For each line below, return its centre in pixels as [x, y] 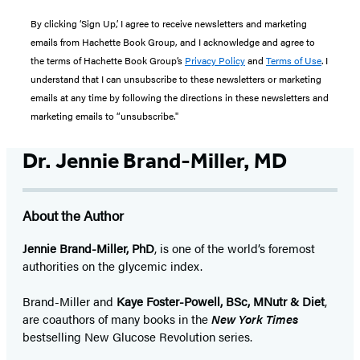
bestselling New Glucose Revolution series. [137, 336]
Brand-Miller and [70, 301]
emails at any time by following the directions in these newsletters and [180, 97]
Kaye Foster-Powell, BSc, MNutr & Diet [221, 301]
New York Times [255, 318]
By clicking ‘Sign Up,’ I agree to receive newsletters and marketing [169, 23]
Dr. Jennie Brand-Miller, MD [155, 160]
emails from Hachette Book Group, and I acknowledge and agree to [173, 41]
